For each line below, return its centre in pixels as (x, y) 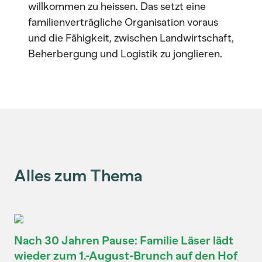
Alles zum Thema (78, 175)
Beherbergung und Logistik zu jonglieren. (125, 54)
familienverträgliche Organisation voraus (123, 22)
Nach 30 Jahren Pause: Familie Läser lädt (124, 240)
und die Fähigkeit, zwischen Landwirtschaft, (131, 38)
